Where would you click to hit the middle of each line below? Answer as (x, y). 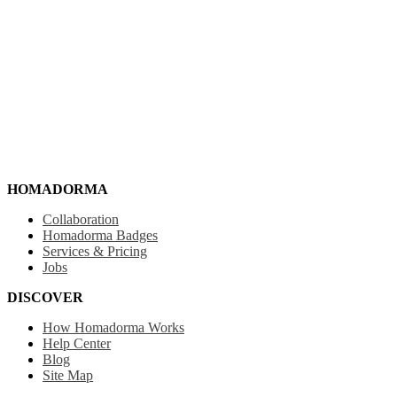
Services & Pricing (95, 251)
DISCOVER (45, 297)
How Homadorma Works (113, 327)
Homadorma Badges (100, 235)
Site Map (68, 375)
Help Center (77, 343)
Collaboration (81, 219)
